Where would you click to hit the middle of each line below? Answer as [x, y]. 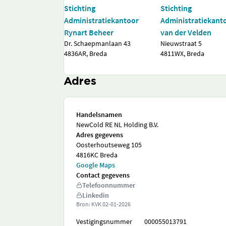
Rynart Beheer [89, 32]
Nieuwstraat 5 [181, 43]
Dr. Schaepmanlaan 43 [97, 43]
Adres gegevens [100, 135]
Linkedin [96, 195]
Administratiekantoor [101, 20]
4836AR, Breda [86, 53]
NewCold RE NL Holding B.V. [117, 125]
